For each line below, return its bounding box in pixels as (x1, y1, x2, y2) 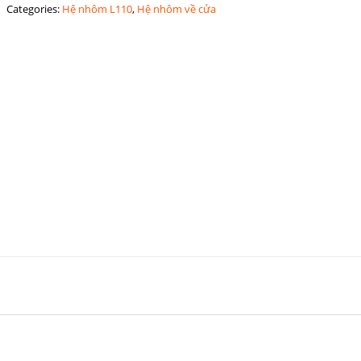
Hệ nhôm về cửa (136, 2, 216, 16)
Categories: (6, 2, 62, 16)
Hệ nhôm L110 (61, 2, 132, 16)
